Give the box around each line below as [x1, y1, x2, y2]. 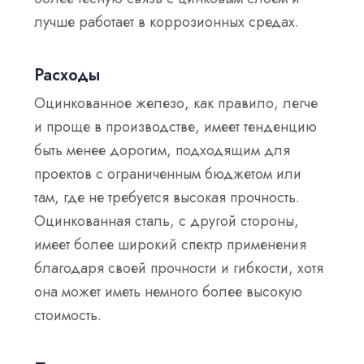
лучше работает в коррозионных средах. [34, 11, 304, 32]
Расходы [34, 63, 101, 88]
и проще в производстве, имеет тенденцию [34, 116, 318, 138]
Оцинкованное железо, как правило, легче [34, 93, 318, 115]
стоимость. [34, 305, 102, 327]
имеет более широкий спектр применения [34, 234, 307, 256]
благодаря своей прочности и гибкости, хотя [34, 258, 324, 279]
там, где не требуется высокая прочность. [34, 187, 301, 209]
